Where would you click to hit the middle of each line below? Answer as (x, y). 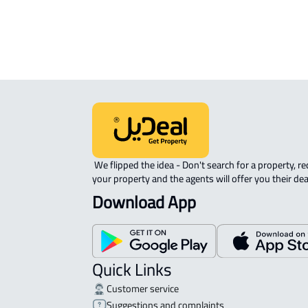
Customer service (143, 288)
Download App (144, 202)
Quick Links (132, 269)
